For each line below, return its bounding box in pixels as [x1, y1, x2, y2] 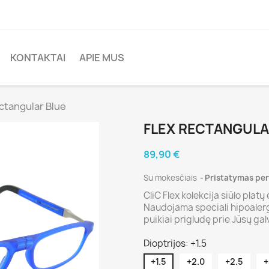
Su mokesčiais [144, 172, 199, 183]
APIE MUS [79, 51, 124, 64]
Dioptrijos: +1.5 [144, 237, 207, 250]
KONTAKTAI [10, 51, 65, 64]
